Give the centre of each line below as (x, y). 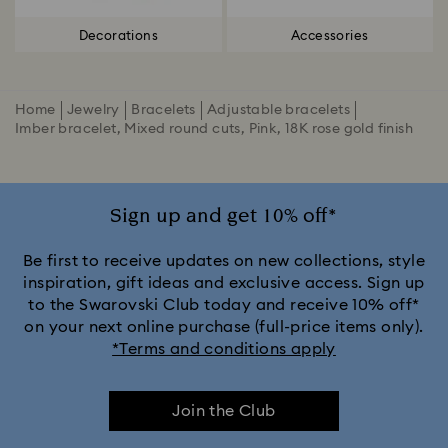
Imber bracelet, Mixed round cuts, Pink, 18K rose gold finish (214, 129)
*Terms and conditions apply (224, 349)
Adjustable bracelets (279, 110)
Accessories (330, 36)
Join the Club (224, 411)
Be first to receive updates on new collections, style (224, 261)
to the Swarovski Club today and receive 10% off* (224, 305)
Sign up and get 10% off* (224, 216)
